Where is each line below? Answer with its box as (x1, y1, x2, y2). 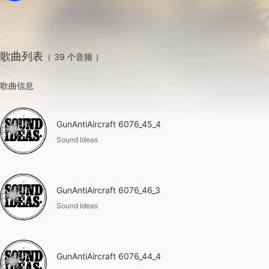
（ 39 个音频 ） (43, 52, 103, 62)
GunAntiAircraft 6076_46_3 (56, 184, 160, 195)
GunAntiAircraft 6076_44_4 (56, 250, 161, 261)
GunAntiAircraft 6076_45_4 (56, 118, 161, 129)
